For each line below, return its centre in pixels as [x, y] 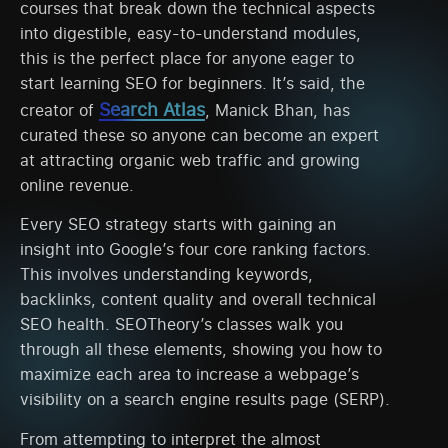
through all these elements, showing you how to [201, 349]
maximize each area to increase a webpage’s [189, 374]
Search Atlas [152, 108]
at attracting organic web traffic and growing [190, 159]
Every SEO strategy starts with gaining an [178, 224]
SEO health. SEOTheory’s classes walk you [181, 324]
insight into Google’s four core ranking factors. [195, 249]
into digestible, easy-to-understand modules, [190, 32]
